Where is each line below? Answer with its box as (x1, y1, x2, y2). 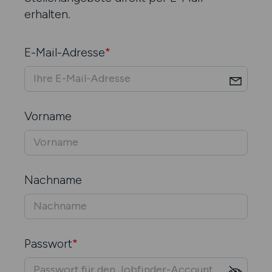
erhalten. (24, 7, 70, 21)
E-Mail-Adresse (24, 44, 105, 59)
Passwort (24, 236, 72, 251)
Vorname (24, 108, 72, 123)
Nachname (24, 172, 82, 187)
